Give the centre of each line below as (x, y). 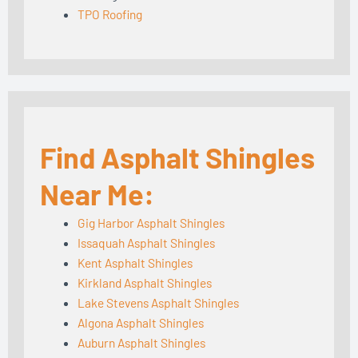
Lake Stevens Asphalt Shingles (158, 302)
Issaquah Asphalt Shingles (146, 242)
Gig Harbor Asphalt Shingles (151, 222)
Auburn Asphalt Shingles (141, 342)
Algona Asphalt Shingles (140, 322)
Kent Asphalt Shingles (135, 262)
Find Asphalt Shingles (177, 157)
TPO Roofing (109, 14)
